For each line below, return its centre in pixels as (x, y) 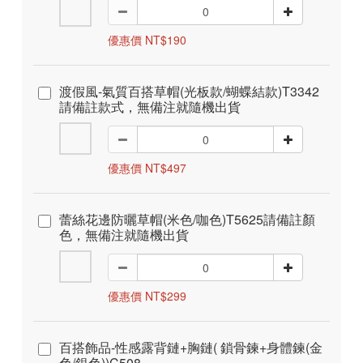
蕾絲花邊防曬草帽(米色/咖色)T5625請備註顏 (187, 219)
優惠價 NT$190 (147, 39)
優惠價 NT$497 (147, 167)
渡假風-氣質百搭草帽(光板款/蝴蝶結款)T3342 (189, 91)
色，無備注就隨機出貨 (124, 234)
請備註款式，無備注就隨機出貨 (150, 106)
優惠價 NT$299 (147, 295)
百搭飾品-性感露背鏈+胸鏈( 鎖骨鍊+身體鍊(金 (191, 347)
